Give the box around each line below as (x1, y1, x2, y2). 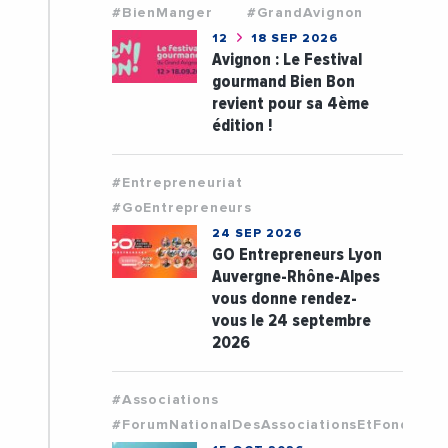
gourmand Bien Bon (211, 70, 355, 92)
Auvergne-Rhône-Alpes (211, 265, 380, 287)
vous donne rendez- (211, 287, 357, 309)
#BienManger (111, 5, 213, 20)
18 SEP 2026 (246, 32, 338, 45)
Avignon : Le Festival (211, 48, 362, 70)
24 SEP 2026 (211, 227, 302, 240)
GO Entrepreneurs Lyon (211, 243, 382, 265)
